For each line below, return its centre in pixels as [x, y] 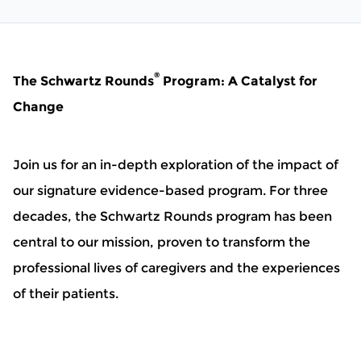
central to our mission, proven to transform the [162, 243]
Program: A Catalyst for [239, 81]
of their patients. [66, 294]
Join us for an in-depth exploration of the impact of [176, 165]
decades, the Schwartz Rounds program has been [172, 217]
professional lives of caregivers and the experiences [176, 268]
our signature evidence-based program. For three [170, 191]
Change [38, 107]
